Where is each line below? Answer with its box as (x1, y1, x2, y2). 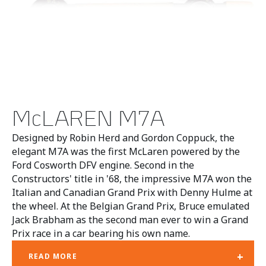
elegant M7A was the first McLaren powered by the (12, 144, 240, 158)
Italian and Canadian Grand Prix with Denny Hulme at (12, 185, 252, 199)
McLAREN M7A (12, 103, 164, 132)
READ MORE (28, 251, 77, 262)
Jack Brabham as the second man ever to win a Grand (12, 213, 248, 226)
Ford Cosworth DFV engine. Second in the (12, 158, 194, 172)
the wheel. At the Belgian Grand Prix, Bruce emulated (12, 199, 249, 213)
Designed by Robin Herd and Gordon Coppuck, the (12, 131, 235, 144)
